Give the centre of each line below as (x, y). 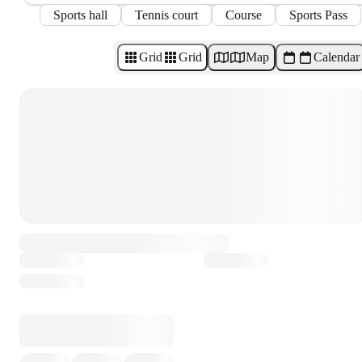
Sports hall (80, 15)
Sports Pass (318, 15)
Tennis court (166, 15)
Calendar (336, 57)
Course (244, 15)
